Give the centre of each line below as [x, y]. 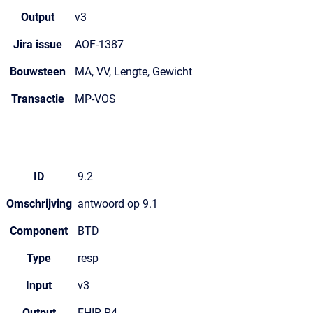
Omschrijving [39, 204]
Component [39, 231]
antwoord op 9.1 [118, 204]
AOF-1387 [99, 44]
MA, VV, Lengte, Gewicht [133, 72]
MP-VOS [95, 99]
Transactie [37, 99]
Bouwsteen [37, 72]
